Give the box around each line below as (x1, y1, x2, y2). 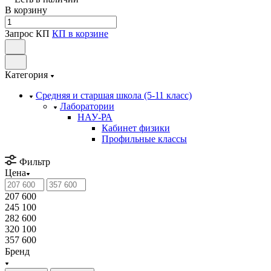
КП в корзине (52, 28, 108, 39)
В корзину (5, 4, 47, 15)
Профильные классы (102, 133, 187, 144)
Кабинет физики (102, 122, 170, 133)
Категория (5, 69, 50, 80)
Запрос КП (5, 28, 50, 39)
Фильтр (19, 156, 50, 167)
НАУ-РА (77, 111, 113, 122)
